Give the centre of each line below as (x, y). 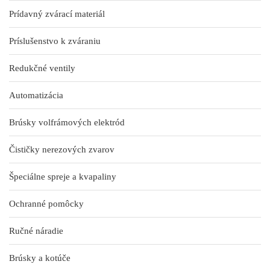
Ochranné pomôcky (46, 204)
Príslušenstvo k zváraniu (55, 41)
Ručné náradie (36, 231)
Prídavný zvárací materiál (57, 14)
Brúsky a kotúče (40, 258)
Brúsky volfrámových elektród (67, 122)
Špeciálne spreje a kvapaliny (63, 177)
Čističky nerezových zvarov (62, 149)
